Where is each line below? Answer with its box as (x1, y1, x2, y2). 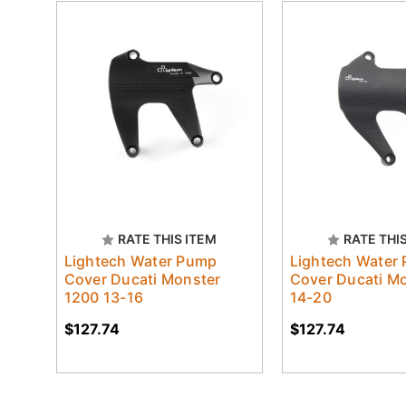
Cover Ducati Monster (63, 269, 221, 288)
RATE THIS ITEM (118, 230, 217, 246)
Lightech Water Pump (63, 251, 217, 270)
